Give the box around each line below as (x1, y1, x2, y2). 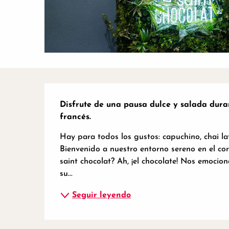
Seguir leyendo (72, 191, 131, 199)
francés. (60, 112, 91, 121)
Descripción (44, 86, 142, 105)
